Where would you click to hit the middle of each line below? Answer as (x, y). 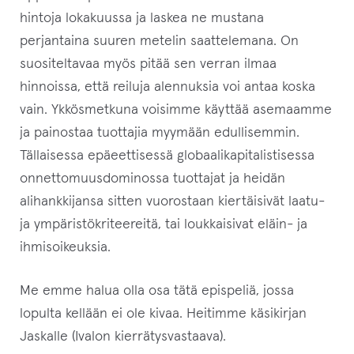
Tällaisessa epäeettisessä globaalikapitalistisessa (168, 156)
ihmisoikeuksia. (66, 248)
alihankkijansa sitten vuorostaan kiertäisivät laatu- (173, 202)
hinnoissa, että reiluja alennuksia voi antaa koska (168, 87)
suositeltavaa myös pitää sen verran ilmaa (149, 64)
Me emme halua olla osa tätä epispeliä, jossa (157, 290)
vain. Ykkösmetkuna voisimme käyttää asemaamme (176, 110)
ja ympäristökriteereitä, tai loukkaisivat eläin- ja (164, 225)
